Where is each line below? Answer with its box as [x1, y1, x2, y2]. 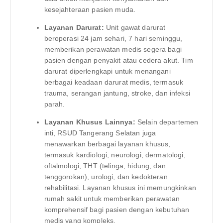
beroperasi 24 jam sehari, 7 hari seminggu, [44, 34, 183, 43]
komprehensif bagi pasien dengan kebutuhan [44, 206, 190, 214]
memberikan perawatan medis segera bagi [44, 45, 182, 54]
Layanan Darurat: [44, 23, 104, 32]
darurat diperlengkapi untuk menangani [44, 67, 171, 76]
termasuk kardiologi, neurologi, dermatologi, [44, 151, 186, 159]
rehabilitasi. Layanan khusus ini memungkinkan [44, 184, 196, 192]
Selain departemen [135, 118, 199, 126]
